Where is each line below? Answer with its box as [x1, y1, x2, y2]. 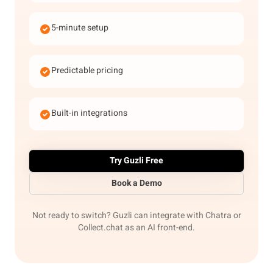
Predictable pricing [51, 64, 123, 77]
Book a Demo [111, 177, 162, 190]
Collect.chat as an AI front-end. [78, 221, 195, 234]
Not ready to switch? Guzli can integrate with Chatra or [32, 209, 241, 222]
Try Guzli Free [110, 154, 163, 167]
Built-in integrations [51, 107, 127, 119]
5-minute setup [51, 21, 108, 34]
